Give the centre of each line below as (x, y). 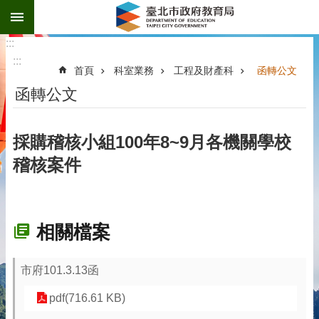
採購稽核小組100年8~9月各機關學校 (152, 142)
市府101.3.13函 (60, 270)
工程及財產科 (204, 70)
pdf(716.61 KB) (87, 298)
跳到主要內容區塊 (53, 14)
